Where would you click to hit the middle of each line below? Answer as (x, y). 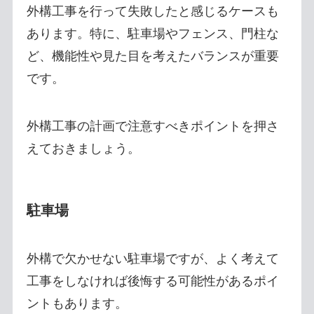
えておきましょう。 (83, 148)
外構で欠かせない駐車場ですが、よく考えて (152, 259)
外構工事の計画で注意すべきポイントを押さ (152, 126)
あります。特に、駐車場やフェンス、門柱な (152, 33)
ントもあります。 (77, 304)
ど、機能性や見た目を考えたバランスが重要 (152, 56)
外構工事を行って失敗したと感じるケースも (152, 11)
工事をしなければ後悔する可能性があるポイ (152, 281)
